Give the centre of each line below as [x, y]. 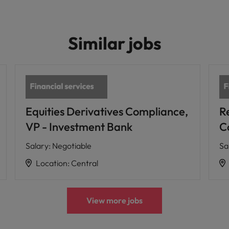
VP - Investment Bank [79, 127]
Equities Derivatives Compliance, [107, 111]
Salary [37, 145]
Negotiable [72, 145]
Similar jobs [114, 43]
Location [51, 163]
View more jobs [114, 200]
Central [84, 163]
